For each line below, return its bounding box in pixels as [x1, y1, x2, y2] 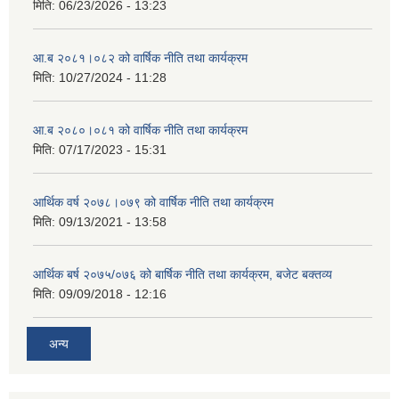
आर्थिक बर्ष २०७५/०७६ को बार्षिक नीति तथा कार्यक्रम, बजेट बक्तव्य [33, 266, 332, 281]
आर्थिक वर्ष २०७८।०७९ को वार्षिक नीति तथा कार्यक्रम [33, 194, 273, 209]
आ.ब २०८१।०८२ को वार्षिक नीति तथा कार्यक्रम [33, 50, 248, 65]
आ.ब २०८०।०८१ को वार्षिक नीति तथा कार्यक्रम [33, 122, 248, 137]
